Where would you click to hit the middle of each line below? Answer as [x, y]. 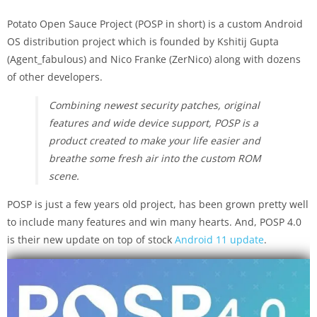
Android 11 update [219, 239]
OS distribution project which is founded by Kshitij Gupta [143, 41]
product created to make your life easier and [155, 140]
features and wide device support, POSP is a [154, 122]
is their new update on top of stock [91, 239]
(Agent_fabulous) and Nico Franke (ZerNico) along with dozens [154, 59]
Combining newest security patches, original [154, 105]
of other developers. [55, 76]
